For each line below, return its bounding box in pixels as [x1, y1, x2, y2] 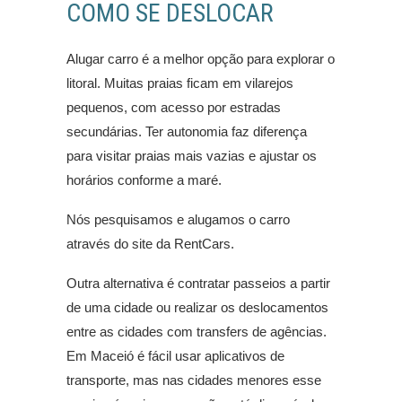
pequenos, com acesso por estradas [66, 100, 281, 116]
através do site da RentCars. [66, 236, 234, 252]
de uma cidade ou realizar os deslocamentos [66, 300, 328, 316]
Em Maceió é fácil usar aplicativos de [66, 348, 284, 364]
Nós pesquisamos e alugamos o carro [66, 212, 290, 228]
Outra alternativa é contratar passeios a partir [66, 275, 330, 292]
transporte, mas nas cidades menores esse [66, 372, 321, 389]
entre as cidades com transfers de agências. [66, 324, 327, 340]
